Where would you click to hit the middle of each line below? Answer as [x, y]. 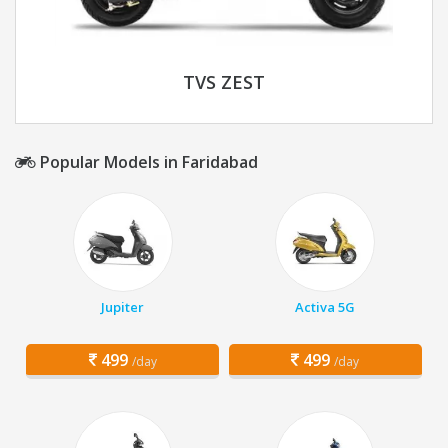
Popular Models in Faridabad [147, 162]
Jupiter [123, 307]
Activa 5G [325, 307]
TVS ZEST [224, 82]
